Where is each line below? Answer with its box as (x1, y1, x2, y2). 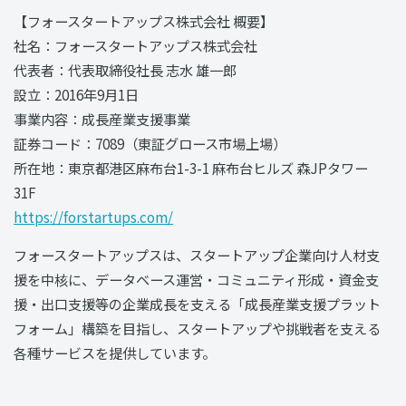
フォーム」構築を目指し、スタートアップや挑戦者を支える (14, 317, 381, 338)
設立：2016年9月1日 (14, 83, 139, 104)
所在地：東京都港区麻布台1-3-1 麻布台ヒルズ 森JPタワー (14, 157, 368, 178)
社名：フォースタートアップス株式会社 (14, 34, 257, 55)
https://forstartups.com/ (14, 206, 173, 227)
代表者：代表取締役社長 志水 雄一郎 (14, 59, 237, 80)
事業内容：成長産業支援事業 (14, 108, 190, 129)
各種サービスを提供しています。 (14, 342, 216, 362)
